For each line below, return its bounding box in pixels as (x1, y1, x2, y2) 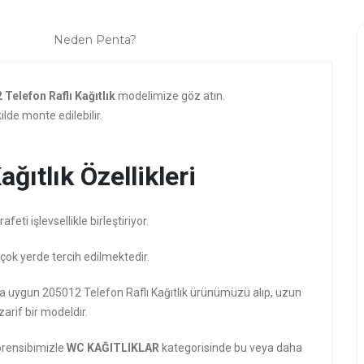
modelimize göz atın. (118, 89, 225, 102)
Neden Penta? (54, 32, 136, 47)
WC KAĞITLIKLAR (67, 341, 162, 354)
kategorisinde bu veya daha (162, 341, 302, 354)
